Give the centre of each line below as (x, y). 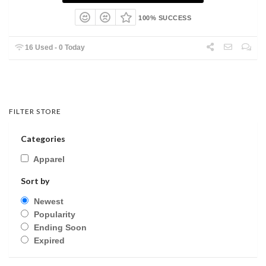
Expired (49, 241)
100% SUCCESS (165, 18)
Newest (49, 202)
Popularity (55, 215)
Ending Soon (60, 228)
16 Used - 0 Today (54, 48)
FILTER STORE (35, 112)
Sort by (35, 181)
